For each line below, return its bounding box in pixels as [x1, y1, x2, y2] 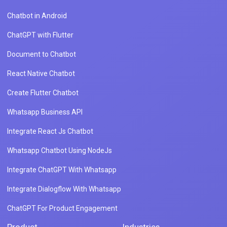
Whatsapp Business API [7, 108, 83, 117]
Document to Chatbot [7, 50, 76, 59]
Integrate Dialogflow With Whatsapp [7, 185, 121, 194]
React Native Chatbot [7, 69, 75, 78]
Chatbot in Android [7, 12, 67, 20]
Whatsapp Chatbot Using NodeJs [7, 146, 112, 155]
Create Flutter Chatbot [7, 89, 79, 97]
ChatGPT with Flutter [7, 31, 73, 40]
